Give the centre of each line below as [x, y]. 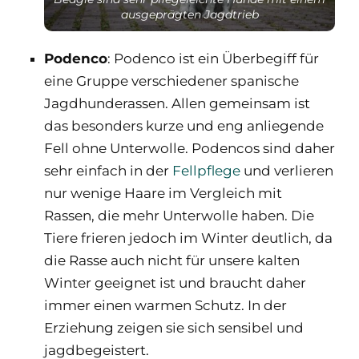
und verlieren [287, 170]
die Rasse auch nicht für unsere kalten [172, 260]
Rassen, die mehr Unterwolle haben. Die [179, 215]
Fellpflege [206, 170]
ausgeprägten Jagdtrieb [190, 14]
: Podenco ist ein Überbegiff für [213, 58]
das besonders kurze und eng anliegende [184, 125]
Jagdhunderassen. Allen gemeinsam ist [177, 103]
